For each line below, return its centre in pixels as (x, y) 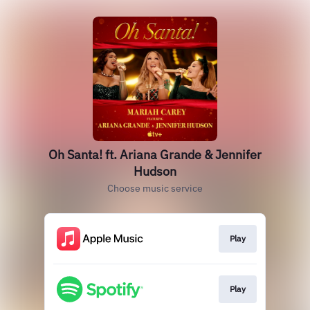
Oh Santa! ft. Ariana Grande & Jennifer (155, 155)
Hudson (155, 171)
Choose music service (155, 188)
